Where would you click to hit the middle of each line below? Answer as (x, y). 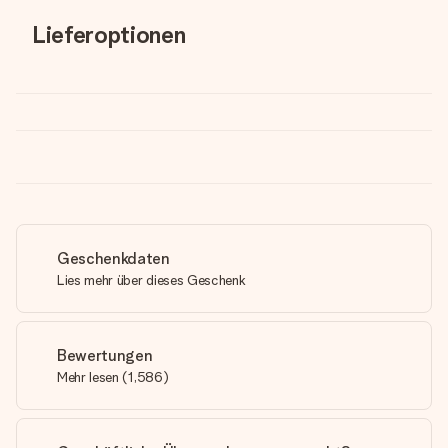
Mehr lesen (88, 377)
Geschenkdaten (113, 258)
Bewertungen (105, 355)
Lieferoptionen (109, 34)
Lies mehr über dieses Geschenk (151, 280)
